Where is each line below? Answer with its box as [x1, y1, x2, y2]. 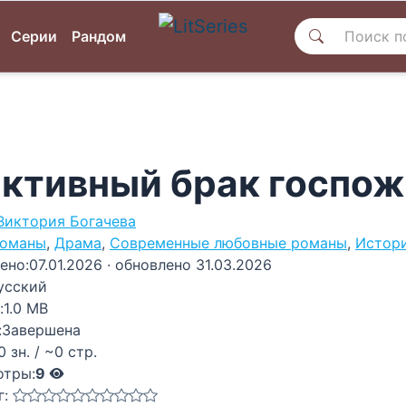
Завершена [2, 321, 81, 339]
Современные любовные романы [110, 234, 347, 252]
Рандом [72, 27, 126, 45]
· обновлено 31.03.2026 [107, 256, 272, 274]
